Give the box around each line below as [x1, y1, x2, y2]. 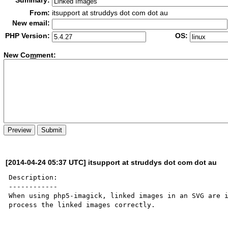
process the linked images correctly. [9, 201, 156, 209]
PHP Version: [5, 32, 50, 40]
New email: [12, 19, 50, 27]
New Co [4, 51, 31, 60]
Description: [9, 173, 58, 181]
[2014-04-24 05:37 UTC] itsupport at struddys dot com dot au [6, 158, 217, 166]
